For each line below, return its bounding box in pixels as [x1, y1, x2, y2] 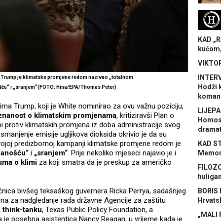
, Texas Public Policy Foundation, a [42, 205, 153, 215]
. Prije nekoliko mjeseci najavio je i [68, 148, 176, 158]
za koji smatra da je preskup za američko [39, 158, 172, 167]
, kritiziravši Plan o [116, 111, 174, 120]
